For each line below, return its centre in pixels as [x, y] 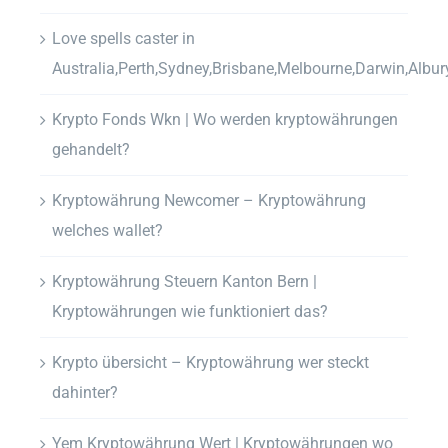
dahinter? [85, 392]
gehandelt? [91, 149]
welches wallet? [107, 230]
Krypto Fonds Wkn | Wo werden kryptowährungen [225, 119]
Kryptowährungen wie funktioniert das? [190, 311]
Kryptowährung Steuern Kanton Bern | [184, 281]
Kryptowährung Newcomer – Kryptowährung [209, 200]
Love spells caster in [123, 38]
